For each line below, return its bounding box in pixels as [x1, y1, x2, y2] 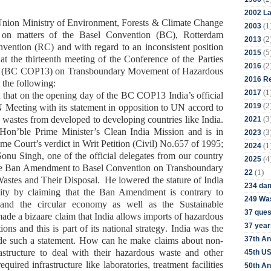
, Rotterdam [175, 29, 224, 40]
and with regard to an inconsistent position [54, 41, 224, 52]
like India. [182, 114, 224, 125]
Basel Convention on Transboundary [82, 162, 224, 173]
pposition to [123, 102, 171, 113]
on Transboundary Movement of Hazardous [55, 65, 223, 76]
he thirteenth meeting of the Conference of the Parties [13, 53, 223, 64]
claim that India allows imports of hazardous [54, 211, 224, 221]
